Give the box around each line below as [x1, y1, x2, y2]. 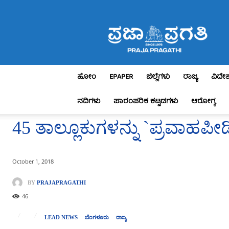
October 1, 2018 [12, 157, 54, 166]
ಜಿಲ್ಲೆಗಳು [146, 71, 170, 83]
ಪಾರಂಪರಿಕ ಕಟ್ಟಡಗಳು [113, 96, 178, 108]
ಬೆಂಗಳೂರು [85, 214, 109, 221]
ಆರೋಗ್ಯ [191, 96, 216, 108]
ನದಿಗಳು [77, 96, 100, 108]
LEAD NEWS [44, 214, 78, 221]
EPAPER [109, 71, 133, 83]
